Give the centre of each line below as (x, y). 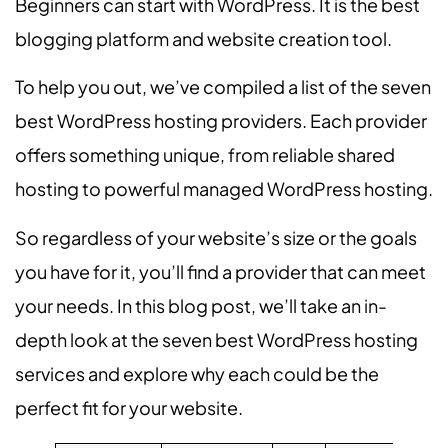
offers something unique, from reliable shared (205, 155)
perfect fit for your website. (129, 407)
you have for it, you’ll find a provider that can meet (220, 271)
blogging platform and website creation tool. (203, 38)
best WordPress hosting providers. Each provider (221, 121)
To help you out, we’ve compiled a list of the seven (223, 87)
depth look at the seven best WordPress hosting (216, 339)
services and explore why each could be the (197, 373)
